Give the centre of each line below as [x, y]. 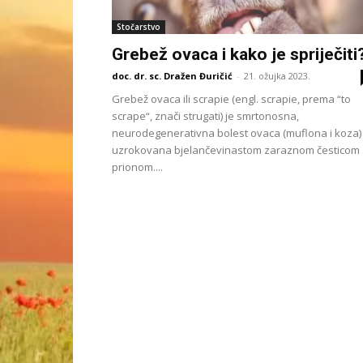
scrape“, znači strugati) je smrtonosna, [205, 116]
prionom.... [137, 167]
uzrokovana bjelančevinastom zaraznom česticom [236, 150]
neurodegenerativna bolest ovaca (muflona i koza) [237, 133]
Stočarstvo [139, 27]
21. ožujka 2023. [277, 76]
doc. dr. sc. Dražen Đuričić [172, 76]
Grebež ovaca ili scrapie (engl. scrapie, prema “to [231, 99]
